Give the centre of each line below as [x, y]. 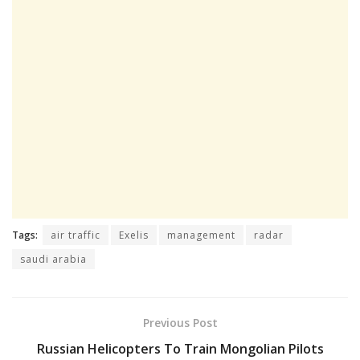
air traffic [76, 235]
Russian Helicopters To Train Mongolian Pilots [180, 348]
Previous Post [180, 322]
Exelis [134, 235]
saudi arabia [53, 259]
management [201, 235]
